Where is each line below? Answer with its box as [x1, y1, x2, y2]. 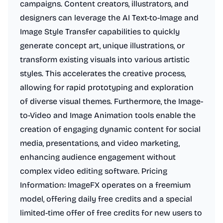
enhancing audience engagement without [20, 152, 176, 162]
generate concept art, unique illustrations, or [20, 41, 185, 50]
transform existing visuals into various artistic [20, 55, 190, 64]
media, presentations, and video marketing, [20, 138, 180, 148]
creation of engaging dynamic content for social [20, 124, 201, 134]
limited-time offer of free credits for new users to [20, 208, 202, 218]
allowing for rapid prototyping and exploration [20, 83, 194, 92]
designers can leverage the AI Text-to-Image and [20, 13, 199, 22]
